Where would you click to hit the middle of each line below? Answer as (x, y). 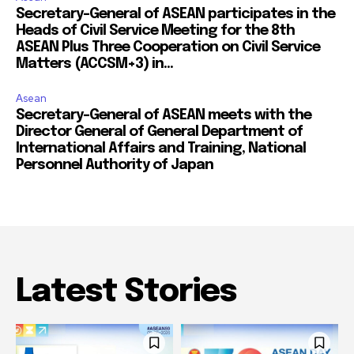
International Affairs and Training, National (161, 148)
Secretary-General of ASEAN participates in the (175, 14)
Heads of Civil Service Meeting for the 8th (155, 30)
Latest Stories (126, 292)
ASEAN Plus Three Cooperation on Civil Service (168, 47)
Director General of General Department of (159, 132)
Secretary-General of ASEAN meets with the (164, 115)
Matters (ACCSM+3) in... (94, 64)
